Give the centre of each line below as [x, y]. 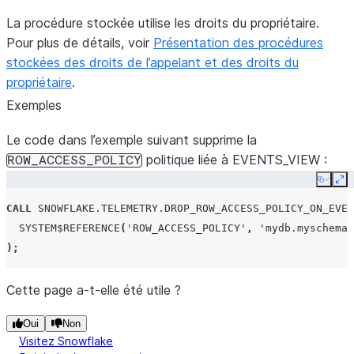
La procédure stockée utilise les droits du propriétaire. [163, 23]
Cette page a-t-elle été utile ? [94, 290]
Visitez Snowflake [66, 341]
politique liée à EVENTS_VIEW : [235, 160]
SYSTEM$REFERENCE [70, 228]
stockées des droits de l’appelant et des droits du [153, 62]
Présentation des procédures [238, 43]
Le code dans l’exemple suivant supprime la [132, 140]
